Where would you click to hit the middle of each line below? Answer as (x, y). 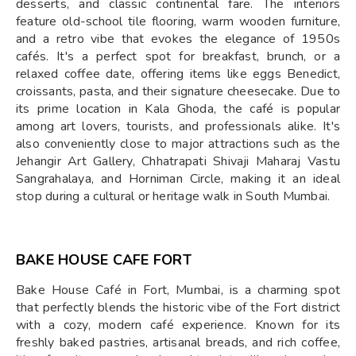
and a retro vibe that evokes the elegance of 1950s (178, 39)
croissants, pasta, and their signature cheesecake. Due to (178, 91)
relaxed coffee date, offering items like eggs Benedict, (178, 74)
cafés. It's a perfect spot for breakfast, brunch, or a (178, 56)
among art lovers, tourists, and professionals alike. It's (178, 126)
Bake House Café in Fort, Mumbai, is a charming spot (178, 290)
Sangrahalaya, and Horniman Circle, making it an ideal (178, 179)
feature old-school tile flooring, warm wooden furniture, (178, 21)
